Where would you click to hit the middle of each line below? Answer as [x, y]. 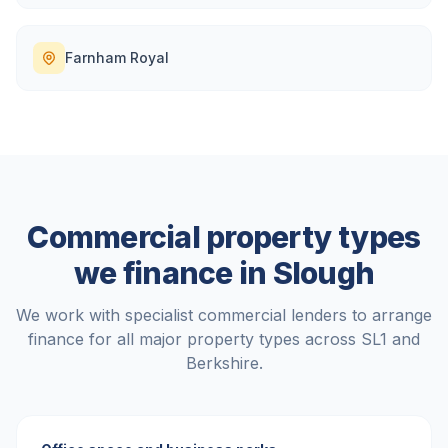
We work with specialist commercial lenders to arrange [224, 315]
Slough [323, 273]
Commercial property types [224, 237]
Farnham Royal [117, 57]
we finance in [173, 273]
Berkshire [222, 363]
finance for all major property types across [194, 339]
